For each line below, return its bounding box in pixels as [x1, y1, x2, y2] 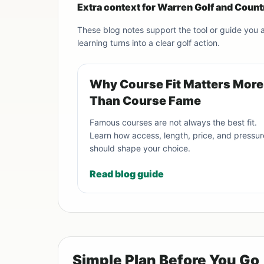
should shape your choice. [90, 143, 190, 154]
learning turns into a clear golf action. [77, 38, 220, 48]
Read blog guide [90, 168, 164, 180]
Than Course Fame [90, 94, 201, 108]
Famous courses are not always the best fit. [90, 117, 257, 128]
